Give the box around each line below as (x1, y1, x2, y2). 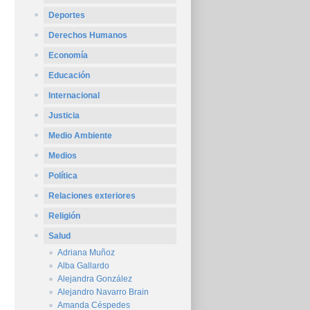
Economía (48, 51, 88, 60)
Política (48, 171, 77, 181)
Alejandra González (57, 274, 132, 284)
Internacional (48, 91, 100, 100)
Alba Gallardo (57, 261, 109, 271)
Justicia (48, 111, 80, 120)
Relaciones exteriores (48, 191, 136, 201)
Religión (48, 211, 80, 221)
